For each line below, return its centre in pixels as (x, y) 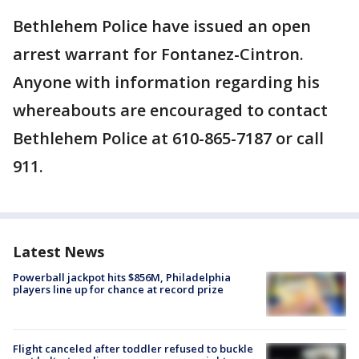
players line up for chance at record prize (118, 289)
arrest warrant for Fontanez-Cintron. (158, 54)
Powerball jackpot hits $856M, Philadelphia (122, 277)
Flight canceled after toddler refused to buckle (133, 349)
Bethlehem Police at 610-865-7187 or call (168, 138)
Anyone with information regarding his (166, 82)
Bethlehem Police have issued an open (162, 26)
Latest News (58, 252)
